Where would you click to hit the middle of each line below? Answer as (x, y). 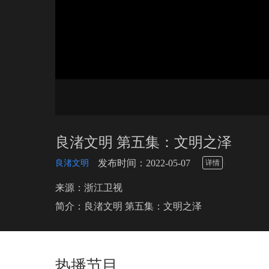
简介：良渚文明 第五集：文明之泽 (128, 206)
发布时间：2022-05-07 (144, 163)
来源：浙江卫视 (89, 188)
